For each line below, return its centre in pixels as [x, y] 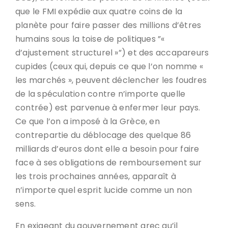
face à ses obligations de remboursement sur [109, 163]
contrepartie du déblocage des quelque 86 [103, 135]
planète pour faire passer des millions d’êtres [108, 25]
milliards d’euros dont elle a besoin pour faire [107, 149]
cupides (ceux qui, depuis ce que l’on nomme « [109, 66]
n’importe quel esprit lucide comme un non [104, 190]
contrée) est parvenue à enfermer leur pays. [108, 108]
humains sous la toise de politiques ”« [90, 39]
